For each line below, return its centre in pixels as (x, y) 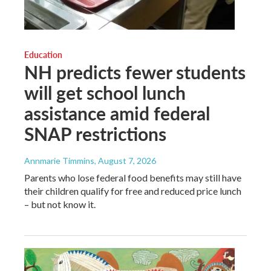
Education (43, 54)
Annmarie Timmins (59, 160)
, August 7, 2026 (125, 160)
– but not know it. (60, 204)
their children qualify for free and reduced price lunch (133, 191)
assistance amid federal (117, 113)
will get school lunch (105, 92)
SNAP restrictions (95, 133)
